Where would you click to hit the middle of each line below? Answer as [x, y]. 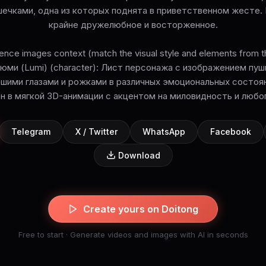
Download [139, 155]
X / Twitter [96, 132]
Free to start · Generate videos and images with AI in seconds [133, 234]
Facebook [231, 132]
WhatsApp [164, 132]
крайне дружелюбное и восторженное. [133, 24]
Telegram [31, 132]
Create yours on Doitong [141, 209]
